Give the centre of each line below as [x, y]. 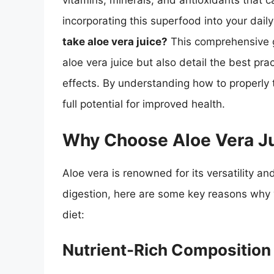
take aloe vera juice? [115, 42]
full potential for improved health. [144, 104]
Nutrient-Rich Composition [167, 250]
